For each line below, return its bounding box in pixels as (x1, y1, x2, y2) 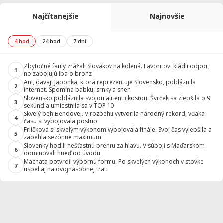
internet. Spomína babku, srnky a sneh (24, 85, 131, 94)
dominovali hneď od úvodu (24, 149, 100, 157)
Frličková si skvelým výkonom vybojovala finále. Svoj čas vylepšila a (24, 125, 212, 134)
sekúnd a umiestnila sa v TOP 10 (24, 101, 114, 110)
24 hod (42, 37, 60, 45)
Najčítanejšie (32, 11, 79, 21)
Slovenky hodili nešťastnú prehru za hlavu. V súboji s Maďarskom (24, 141, 205, 150)
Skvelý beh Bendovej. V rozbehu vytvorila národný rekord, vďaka (24, 110, 205, 118)
